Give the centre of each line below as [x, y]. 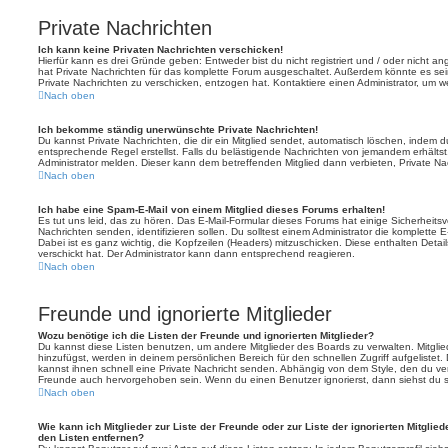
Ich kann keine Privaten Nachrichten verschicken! [160, 49]
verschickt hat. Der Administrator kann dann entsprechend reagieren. [196, 253]
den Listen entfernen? [91, 437]
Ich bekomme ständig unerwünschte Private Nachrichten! [178, 129]
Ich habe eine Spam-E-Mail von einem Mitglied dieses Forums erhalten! [211, 209]
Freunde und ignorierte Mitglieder [185, 313]
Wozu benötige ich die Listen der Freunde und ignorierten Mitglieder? [206, 335]
